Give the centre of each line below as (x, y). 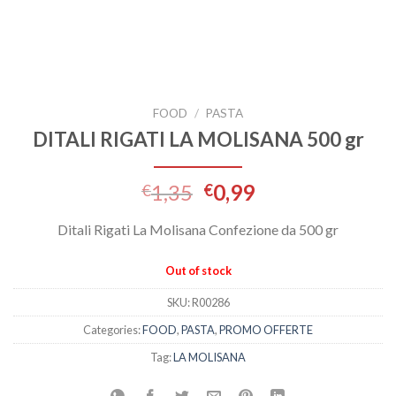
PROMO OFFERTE (266, 330)
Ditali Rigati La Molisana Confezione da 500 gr (198, 229)
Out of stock (198, 270)
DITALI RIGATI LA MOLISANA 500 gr (198, 139)
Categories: (113, 330)
